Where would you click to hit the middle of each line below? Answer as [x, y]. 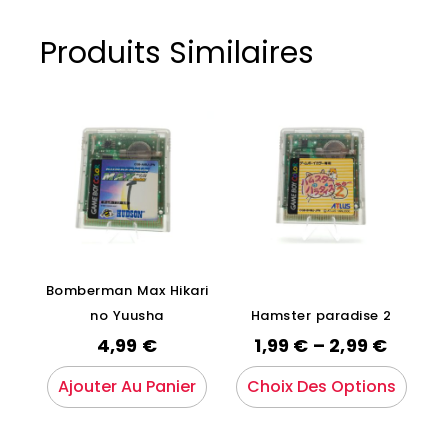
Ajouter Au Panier [127, 387]
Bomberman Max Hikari [127, 290]
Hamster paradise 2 [321, 315]
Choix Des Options [321, 387]
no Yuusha [127, 315]
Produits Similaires [177, 52]
